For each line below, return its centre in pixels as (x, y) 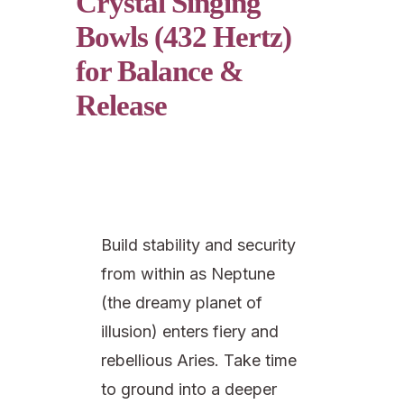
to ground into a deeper (189, 389)
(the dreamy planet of (182, 302)
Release (121, 105)
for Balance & (159, 71)
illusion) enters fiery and (190, 331)
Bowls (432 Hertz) (184, 37)
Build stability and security (198, 244)
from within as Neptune (188, 273)
